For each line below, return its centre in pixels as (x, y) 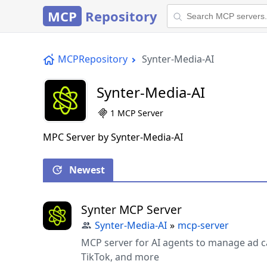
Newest (87, 170)
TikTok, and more (120, 257)
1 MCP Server (137, 113)
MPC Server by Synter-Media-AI (113, 137)
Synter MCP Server (131, 209)
